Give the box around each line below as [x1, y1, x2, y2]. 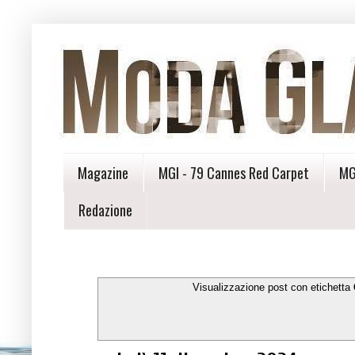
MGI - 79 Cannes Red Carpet [158, 162, 309, 183]
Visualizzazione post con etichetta [192, 281, 353, 294]
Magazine [78, 162, 128, 183]
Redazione [78, 200, 132, 221]
